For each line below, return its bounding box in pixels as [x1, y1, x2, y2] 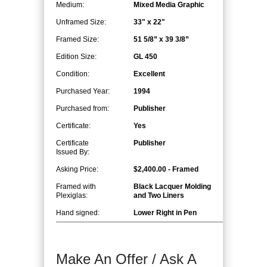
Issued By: [56, 148, 89, 156]
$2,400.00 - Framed [133, 165, 198, 173]
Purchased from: [56, 104, 109, 113]
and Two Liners [133, 191, 184, 200]
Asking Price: [56, 165, 98, 173]
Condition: [56, 70, 89, 78]
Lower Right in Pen [133, 209, 197, 217]
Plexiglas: [56, 191, 88, 200]
